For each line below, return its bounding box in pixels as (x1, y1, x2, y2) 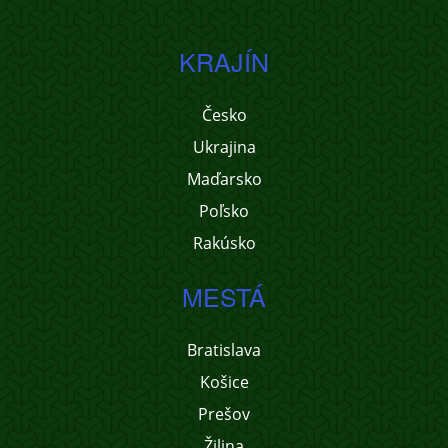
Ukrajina (192, 136, 256, 158)
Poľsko (199, 200, 249, 222)
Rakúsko (192, 232, 256, 254)
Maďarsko (186, 168, 262, 190)
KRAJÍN (179, 43, 269, 79)
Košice (199, 371, 249, 393)
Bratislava (187, 339, 261, 361)
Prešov (198, 403, 250, 425)
